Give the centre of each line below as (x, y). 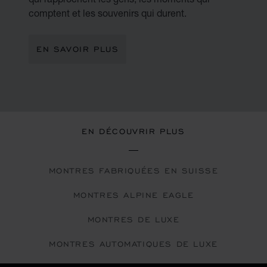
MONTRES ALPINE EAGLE (133, 195)
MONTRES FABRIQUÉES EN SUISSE (133, 170)
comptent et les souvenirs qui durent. (108, 13)
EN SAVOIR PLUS (78, 49)
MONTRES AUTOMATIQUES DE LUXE (133, 244)
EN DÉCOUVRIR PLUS (133, 131)
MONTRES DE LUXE (133, 219)
